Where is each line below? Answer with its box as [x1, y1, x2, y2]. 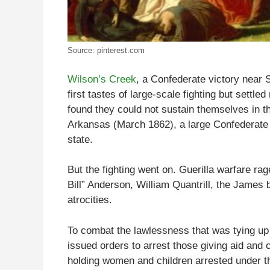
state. [67, 133, 93, 145]
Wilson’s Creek [67, 73, 136, 85]
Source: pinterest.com [67, 46, 145, 55]
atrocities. [67, 194, 112, 206]
